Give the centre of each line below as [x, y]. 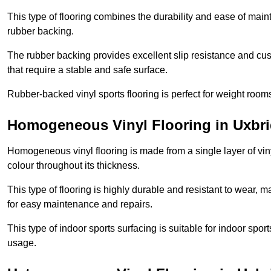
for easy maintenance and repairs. [80, 204]
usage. [22, 243]
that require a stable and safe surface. [87, 70]
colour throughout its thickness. [73, 165]
